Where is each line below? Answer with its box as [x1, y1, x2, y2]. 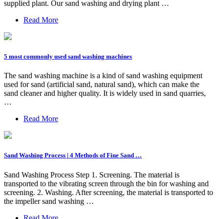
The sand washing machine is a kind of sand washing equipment [4, 71, 202, 80]
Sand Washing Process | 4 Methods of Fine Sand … [4, 152, 142, 159]
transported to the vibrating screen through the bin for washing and [4, 179, 209, 188]
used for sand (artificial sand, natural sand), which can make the [4, 80, 199, 89]
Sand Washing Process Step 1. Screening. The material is [4, 170, 179, 179]
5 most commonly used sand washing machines [4, 53, 132, 61]
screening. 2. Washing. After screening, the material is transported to [4, 188, 213, 197]
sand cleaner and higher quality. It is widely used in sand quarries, [4, 89, 206, 98]
